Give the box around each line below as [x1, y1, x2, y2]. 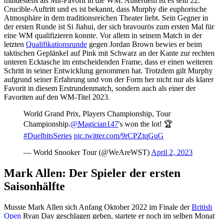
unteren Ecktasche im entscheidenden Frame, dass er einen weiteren [4, 58, 213, 66]
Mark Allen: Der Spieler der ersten [4, 166, 180, 179]
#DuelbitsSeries [23, 131, 72, 140]
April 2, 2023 [151, 148, 193, 157]
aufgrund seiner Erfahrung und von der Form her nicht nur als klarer [4, 75, 214, 84]
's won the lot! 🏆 [118, 120, 173, 129]
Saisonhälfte [4, 179, 65, 193]
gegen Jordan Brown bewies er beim [87, 40, 202, 49]
